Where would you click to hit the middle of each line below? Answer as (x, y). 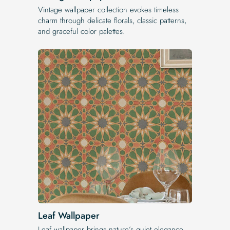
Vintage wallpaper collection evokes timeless (108, 9)
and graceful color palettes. (81, 31)
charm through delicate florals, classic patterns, (112, 20)
